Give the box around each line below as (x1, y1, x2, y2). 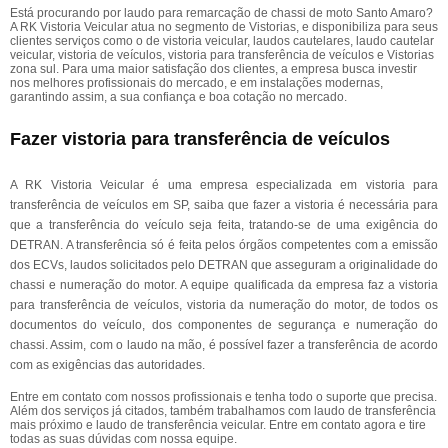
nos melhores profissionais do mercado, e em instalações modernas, (10, 76, 383, 90)
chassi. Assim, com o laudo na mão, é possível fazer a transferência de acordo (10, 338, 438, 352)
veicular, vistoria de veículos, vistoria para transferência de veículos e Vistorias (10, 48, 434, 62)
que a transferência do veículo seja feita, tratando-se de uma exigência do (10, 218, 438, 232)
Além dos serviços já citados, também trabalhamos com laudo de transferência (10, 404, 436, 418)
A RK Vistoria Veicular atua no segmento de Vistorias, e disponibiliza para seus (10, 20, 438, 34)
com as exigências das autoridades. (10, 358, 205, 372)
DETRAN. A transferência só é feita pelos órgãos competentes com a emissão (10, 238, 438, 252)
